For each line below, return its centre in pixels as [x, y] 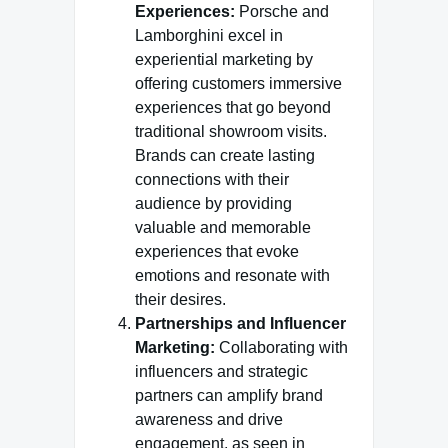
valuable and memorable [223, 227]
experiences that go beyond [233, 107]
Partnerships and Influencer [240, 323]
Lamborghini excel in [209, 35]
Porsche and [282, 11]
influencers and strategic [221, 371]
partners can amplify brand [229, 395]
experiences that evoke [217, 251]
